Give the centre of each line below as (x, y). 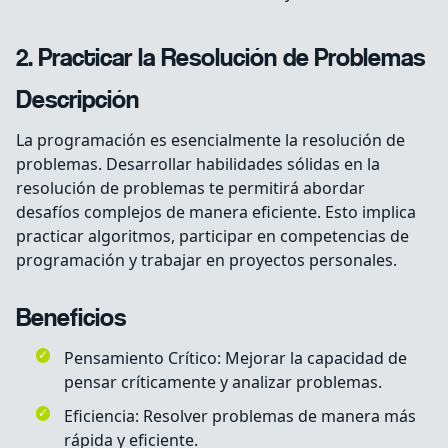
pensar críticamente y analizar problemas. (223, 382)
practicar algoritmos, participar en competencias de (212, 236)
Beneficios (71, 320)
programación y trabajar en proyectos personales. (206, 260)
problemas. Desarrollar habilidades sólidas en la (198, 164)
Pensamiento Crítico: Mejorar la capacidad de (235, 358)
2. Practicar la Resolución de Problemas (220, 60)
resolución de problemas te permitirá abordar (190, 188)
